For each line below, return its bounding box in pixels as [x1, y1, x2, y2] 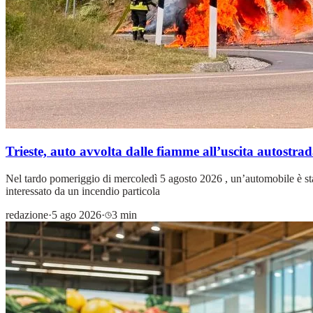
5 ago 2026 [52, 209, 101, 221]
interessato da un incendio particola [6, 185, 160, 197]
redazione [6, 209, 48, 221]
